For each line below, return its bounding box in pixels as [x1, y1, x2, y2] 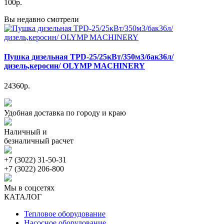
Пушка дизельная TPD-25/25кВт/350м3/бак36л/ [4, 52, 173, 61]
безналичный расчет [4, 136, 73, 145]
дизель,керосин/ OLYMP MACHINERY [4, 61, 145, 70]
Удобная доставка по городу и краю [4, 108, 126, 117]
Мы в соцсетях [4, 183, 54, 192]
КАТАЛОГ [4, 192, 41, 201]
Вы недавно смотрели [4, 15, 79, 24]
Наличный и [4, 127, 47, 136]
